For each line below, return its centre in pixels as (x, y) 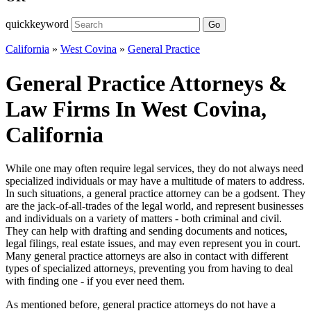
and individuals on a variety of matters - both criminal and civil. (144, 219)
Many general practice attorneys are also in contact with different (147, 256)
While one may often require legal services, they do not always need (154, 169)
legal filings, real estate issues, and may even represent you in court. (153, 244)
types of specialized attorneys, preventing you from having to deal (149, 269)
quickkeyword (37, 24)
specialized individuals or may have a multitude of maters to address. (155, 181)
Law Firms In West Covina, (136, 109)
